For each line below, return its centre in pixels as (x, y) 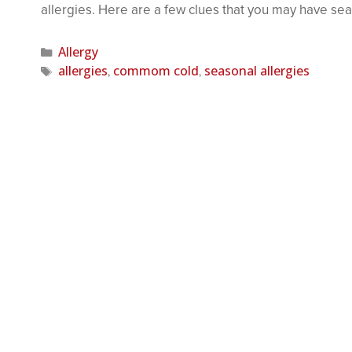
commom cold (156, 70)
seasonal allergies (257, 70)
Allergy (78, 51)
